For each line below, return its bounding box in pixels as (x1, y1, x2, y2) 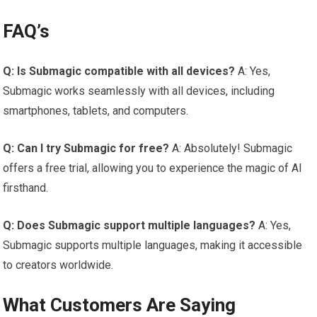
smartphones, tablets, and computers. (3, 104, 189, 118)
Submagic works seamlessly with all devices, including (3, 84, 275, 98)
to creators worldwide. (3, 258, 114, 272)
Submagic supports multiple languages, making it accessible (3, 238, 303, 253)
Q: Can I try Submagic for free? (3, 142, 170, 156)
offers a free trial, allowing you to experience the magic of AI (3, 161, 303, 175)
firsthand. (3, 181, 49, 195)
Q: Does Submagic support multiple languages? (3, 219, 256, 233)
